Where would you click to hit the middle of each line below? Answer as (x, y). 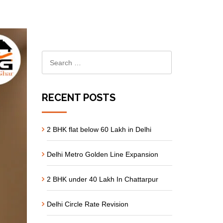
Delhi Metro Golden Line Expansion (102, 154)
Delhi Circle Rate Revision (87, 204)
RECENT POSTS (78, 98)
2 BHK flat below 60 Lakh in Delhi (99, 129)
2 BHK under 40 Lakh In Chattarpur (102, 179)
